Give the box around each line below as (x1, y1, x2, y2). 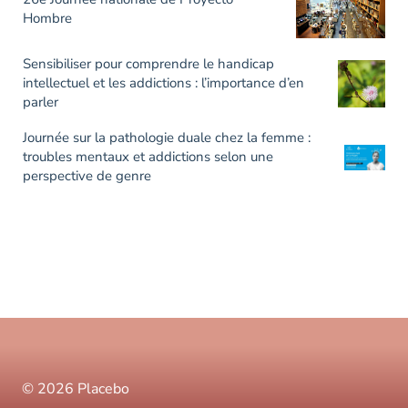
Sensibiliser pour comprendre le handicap (23, 55, 274, 74)
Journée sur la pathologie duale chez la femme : (23, 128, 311, 148)
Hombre (23, 8, 72, 27)
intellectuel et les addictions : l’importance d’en (23, 74, 304, 93)
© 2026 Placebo (22, 379, 129, 400)
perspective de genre (23, 167, 151, 186)
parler (23, 93, 58, 112)
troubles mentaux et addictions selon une (23, 148, 273, 167)
